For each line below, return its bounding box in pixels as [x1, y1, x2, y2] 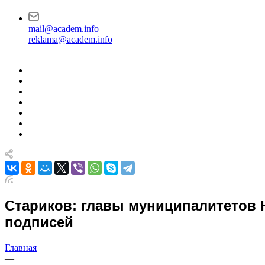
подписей [5, 214, 73, 230]
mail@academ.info [28, 24, 99, 34]
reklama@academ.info [28, 34, 112, 44]
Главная [5, 242, 37, 253]
